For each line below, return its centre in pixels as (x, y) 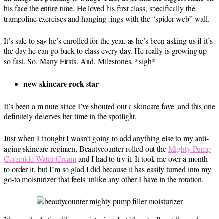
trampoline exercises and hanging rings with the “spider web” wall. (107, 18)
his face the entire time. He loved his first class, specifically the (99, 8)
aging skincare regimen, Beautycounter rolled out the (86, 148)
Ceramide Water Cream (40, 159)
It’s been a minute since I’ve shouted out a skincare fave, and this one (109, 106)
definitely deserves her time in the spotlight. (70, 116)
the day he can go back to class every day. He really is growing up (105, 51)
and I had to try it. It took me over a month (142, 159)
